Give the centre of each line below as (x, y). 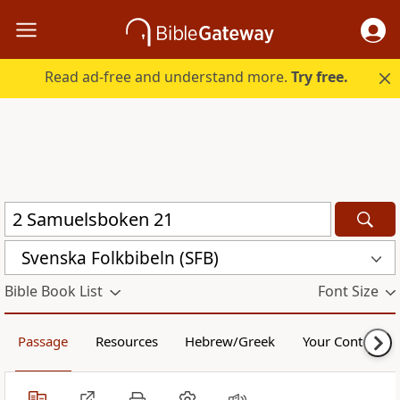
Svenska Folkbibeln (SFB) (120, 258)
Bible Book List (54, 292)
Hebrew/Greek (230, 342)
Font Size (348, 292)
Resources (126, 342)
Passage (43, 342)
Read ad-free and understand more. (168, 77)
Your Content (342, 342)
